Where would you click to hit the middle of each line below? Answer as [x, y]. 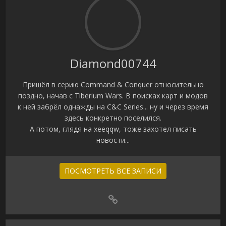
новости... [113, 140]
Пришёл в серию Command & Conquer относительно [113, 85]
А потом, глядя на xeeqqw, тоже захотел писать [113, 129]
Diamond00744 [113, 64]
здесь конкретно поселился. [113, 118]
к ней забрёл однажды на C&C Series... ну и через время [113, 107]
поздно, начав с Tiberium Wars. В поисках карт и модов [113, 96]
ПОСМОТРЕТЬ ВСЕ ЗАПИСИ [113, 171]
